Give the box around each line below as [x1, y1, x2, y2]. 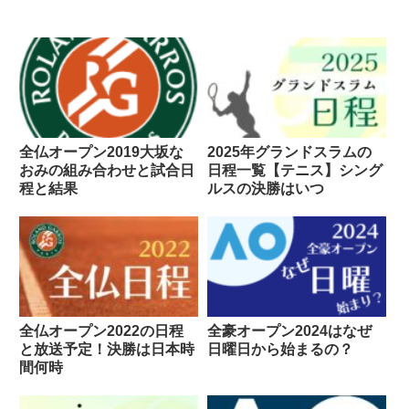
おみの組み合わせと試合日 [19, 163, 194, 179]
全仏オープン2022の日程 [19, 323, 184, 340]
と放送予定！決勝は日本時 [19, 341, 194, 358]
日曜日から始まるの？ [206, 341, 353, 358]
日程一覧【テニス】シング [206, 163, 383, 179]
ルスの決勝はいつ [206, 181, 324, 197]
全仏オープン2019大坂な [19, 144, 184, 161]
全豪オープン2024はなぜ [206, 323, 372, 340]
